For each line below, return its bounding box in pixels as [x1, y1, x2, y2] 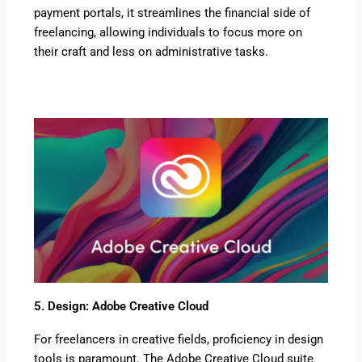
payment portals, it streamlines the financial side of [34, 5, 311, 20]
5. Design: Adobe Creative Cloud [34, 298, 209, 314]
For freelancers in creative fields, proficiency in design [34, 331, 324, 347]
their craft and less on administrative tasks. [34, 44, 269, 59]
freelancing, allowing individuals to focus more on [34, 24, 303, 40]
